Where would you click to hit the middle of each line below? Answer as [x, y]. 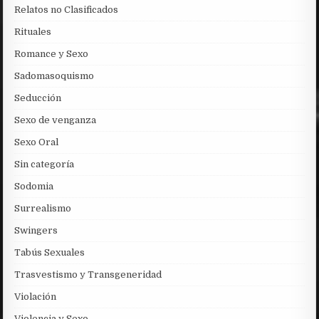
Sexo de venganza [56, 120]
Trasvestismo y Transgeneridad [88, 274]
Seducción [38, 98]
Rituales [33, 31]
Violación [36, 296]
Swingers [36, 230]
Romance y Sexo [52, 53]
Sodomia [34, 186]
